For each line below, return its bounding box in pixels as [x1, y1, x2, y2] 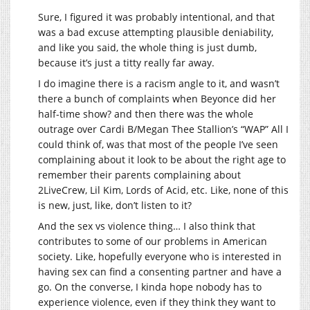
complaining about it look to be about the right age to [38, 153, 286, 167]
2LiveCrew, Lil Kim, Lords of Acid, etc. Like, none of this [38, 183, 289, 197]
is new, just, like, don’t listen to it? [38, 199, 192, 212]
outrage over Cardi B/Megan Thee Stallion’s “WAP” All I [38, 122, 289, 136]
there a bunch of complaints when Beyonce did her [38, 92, 276, 106]
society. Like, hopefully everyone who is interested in [38, 250, 282, 264]
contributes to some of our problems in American [38, 235, 267, 248]
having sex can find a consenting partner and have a [38, 265, 282, 279]
